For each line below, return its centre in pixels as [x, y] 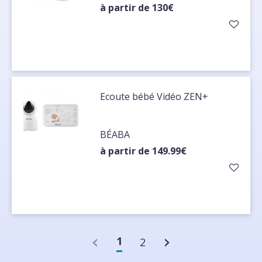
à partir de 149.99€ [144, 151]
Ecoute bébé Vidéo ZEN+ [154, 97]
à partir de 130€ [137, 8]
